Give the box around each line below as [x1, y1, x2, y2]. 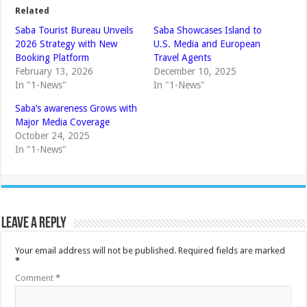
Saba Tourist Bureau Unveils [15, 25, 134, 36]
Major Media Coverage [15, 116, 110, 128]
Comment [15, 273, 56, 284]
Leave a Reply [1, 216, 67, 232]
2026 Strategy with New [15, 38, 118, 50]
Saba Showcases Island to [153, 25, 262, 36]
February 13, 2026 [15, 66, 94, 77]
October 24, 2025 [15, 130, 90, 142]
